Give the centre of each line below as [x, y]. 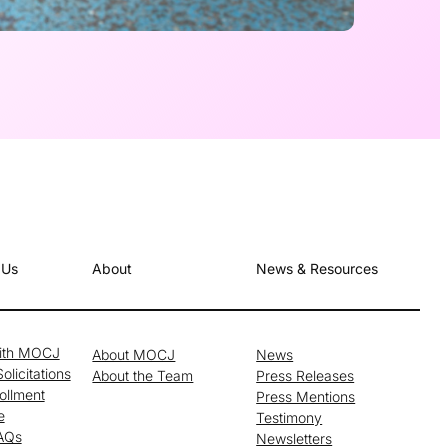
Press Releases [305, 375]
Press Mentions [306, 396]
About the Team [143, 375]
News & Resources [317, 269]
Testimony [289, 417]
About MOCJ [134, 354]
